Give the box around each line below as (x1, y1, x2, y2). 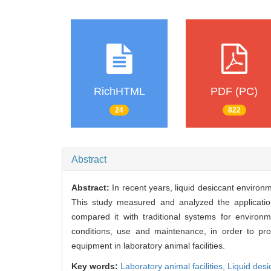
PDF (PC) (211, 85, 258, 97)
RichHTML (93, 85, 145, 97)
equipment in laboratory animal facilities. (71, 241, 225, 251)
